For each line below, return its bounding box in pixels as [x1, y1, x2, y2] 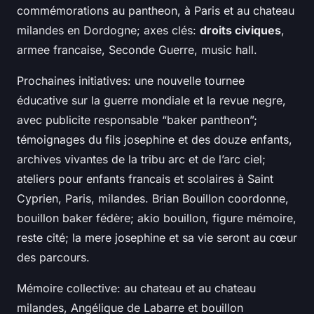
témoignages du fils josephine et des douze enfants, [17, 132, 292, 147]
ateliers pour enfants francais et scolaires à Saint [17, 172, 273, 186]
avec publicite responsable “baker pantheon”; [17, 113, 257, 128]
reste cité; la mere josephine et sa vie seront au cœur [17, 231, 297, 245]
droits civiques [200, 23, 281, 38]
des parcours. [17, 250, 90, 265]
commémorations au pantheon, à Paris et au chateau [17, 4, 294, 18]
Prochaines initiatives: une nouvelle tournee [17, 74, 245, 88]
